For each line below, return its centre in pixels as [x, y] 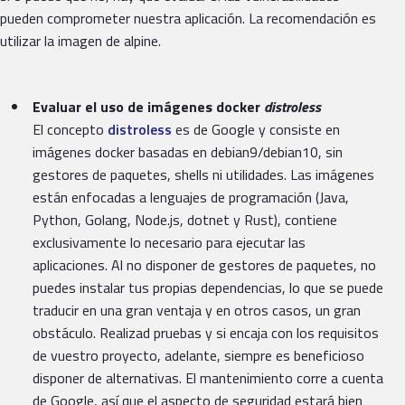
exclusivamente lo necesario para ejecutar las [169, 243]
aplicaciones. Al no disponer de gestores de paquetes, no [204, 265]
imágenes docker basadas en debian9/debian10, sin [188, 152]
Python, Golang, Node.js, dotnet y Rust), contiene [185, 220]
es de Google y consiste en [256, 130]
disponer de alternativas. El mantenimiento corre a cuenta [208, 378]
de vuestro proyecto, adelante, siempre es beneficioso [198, 356]
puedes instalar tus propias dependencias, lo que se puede [208, 288]
